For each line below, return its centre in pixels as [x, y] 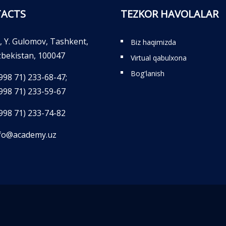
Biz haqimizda [153, 42]
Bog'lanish [148, 74]
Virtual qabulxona [159, 58]
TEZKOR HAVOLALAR [169, 14]
